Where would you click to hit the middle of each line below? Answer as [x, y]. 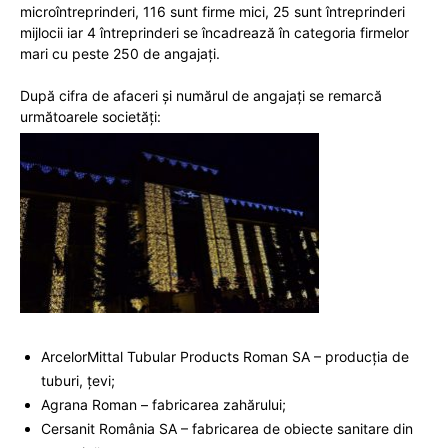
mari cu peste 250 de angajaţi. [120, 54]
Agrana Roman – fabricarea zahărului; [163, 404]
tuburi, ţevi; [78, 380]
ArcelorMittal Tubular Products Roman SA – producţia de [225, 356]
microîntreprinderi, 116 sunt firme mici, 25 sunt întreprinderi [212, 12]
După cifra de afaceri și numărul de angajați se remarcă [201, 96]
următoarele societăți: [90, 117]
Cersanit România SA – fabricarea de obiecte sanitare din [227, 428]
